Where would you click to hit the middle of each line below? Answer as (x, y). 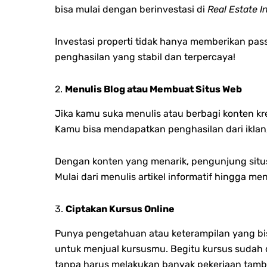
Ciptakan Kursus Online (120, 209)
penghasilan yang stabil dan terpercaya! (145, 57)
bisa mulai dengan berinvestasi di (131, 10)
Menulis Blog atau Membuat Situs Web (153, 89)
